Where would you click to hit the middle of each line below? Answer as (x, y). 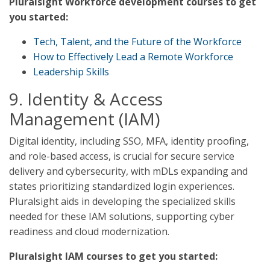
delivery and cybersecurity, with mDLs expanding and (128, 171)
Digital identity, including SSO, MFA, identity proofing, (129, 141)
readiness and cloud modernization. (89, 231)
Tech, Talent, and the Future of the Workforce (137, 42)
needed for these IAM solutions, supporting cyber (122, 216)
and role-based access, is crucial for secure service (122, 156)
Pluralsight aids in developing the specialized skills (122, 201)
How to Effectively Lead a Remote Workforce (133, 57)
